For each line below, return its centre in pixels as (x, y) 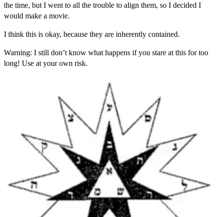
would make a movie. (37, 15)
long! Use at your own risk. (46, 63)
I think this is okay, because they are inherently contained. (92, 34)
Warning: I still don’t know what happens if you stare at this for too (106, 52)
